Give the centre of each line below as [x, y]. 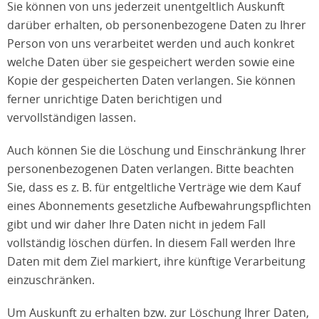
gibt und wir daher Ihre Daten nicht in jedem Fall [136, 224]
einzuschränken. [51, 280]
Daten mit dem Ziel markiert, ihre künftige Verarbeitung [156, 261]
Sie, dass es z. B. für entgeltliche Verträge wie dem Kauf [154, 187]
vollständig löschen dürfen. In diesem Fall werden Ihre [151, 243]
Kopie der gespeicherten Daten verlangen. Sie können [151, 80]
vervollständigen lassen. [72, 117]
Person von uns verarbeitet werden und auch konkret [151, 43]
